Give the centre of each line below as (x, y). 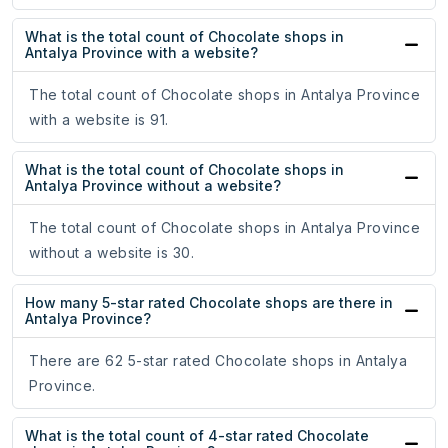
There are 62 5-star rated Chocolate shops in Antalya (218, 361)
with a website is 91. (99, 120)
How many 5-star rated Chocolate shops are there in (209, 303)
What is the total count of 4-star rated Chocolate (197, 436)
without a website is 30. (111, 253)
